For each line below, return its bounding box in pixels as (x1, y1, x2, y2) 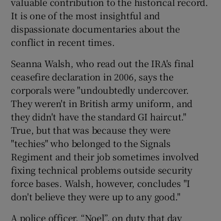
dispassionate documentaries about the (11, 22, 181, 36)
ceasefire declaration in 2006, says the (11, 70, 174, 83)
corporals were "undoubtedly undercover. (11, 83, 189, 97)
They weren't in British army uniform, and (11, 97, 193, 110)
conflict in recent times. (11, 36, 115, 49)
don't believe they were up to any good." (11, 190, 181, 203)
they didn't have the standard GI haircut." (11, 110, 187, 123)
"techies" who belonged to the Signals (11, 137, 171, 150)
